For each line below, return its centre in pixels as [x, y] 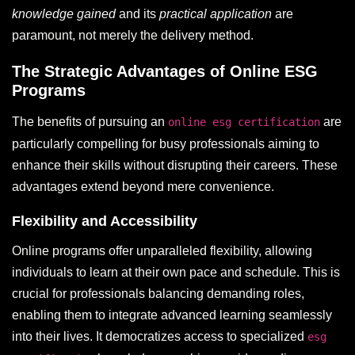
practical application [216, 14]
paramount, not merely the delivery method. [133, 36]
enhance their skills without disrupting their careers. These [175, 166]
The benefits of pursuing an [90, 122]
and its [137, 14]
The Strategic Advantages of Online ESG [165, 72]
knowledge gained [64, 14]
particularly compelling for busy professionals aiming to [166, 144]
